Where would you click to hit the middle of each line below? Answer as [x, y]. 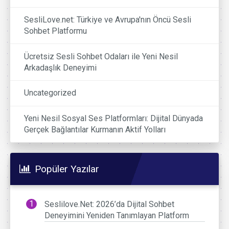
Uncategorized [50, 93]
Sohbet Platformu [56, 31]
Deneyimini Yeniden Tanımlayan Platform [117, 216]
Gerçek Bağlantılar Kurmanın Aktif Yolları [95, 129]
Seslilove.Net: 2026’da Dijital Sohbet [110, 204]
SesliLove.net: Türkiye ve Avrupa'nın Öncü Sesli [108, 20]
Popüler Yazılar [67, 169]
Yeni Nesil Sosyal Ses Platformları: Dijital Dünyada [114, 118]
